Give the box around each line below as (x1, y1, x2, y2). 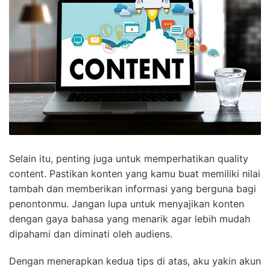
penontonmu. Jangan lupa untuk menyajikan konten (9, 197, 244, 210)
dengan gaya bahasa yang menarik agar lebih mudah (9, 212, 250, 225)
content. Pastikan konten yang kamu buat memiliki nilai (9, 167, 260, 180)
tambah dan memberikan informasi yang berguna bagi (9, 182, 256, 195)
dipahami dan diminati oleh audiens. (9, 227, 172, 240)
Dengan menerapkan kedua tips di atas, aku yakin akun (9, 254, 261, 267)
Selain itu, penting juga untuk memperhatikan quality (9, 152, 248, 165)
